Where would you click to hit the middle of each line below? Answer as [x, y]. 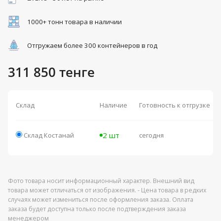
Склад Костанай [49, 135]
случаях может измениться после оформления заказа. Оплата [101, 200]
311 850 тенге [51, 72]
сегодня [151, 135]
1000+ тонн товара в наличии [74, 22]
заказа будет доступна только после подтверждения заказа [97, 209]
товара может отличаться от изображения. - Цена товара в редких [107, 190]
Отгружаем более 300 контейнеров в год [92, 46]
